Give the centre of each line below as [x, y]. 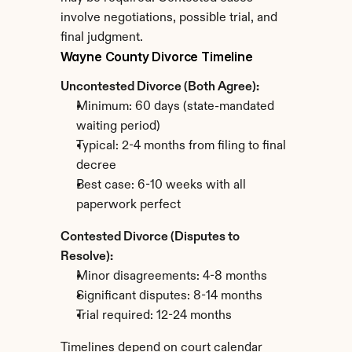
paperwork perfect [128, 205]
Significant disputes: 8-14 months [169, 296]
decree [96, 166]
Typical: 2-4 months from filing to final [181, 146]
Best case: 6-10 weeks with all [161, 185]
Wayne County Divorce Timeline [156, 57]
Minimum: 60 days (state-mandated [175, 107]
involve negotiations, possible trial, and [169, 18]
